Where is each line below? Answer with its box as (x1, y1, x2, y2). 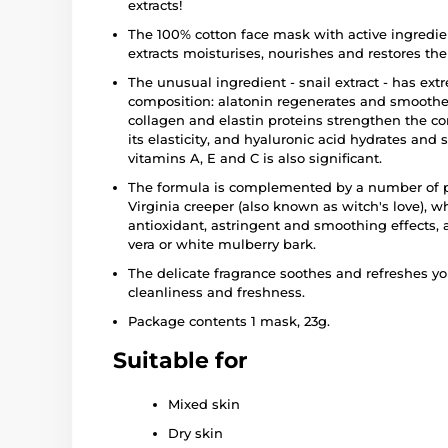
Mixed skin (168, 395, 240, 412)
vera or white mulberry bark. (128, 235, 316, 252)
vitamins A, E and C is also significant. (128, 149, 382, 166)
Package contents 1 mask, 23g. (128, 312, 330, 329)
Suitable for (113, 346, 247, 374)
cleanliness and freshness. (128, 283, 305, 300)
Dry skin (168, 424, 223, 441)
